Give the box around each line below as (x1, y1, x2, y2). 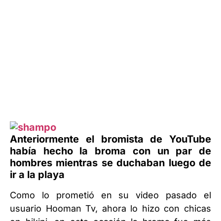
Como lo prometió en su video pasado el (10, 190, 211, 200)
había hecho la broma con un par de (10, 145, 211, 157)
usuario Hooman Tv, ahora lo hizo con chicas (10, 203, 211, 214)
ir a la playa (10, 169, 67, 181)
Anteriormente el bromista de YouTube (10, 133, 211, 145)
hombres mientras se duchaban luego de (10, 157, 211, 169)
